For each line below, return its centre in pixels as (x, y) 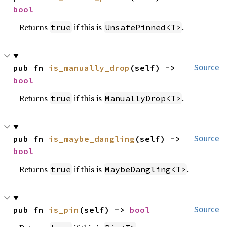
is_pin (64, 210)
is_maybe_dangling (92, 139)
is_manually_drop (89, 68)
